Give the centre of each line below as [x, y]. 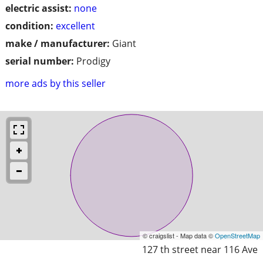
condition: [29, 26]
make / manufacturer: [58, 43]
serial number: [40, 61]
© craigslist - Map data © [179, 235]
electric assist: [38, 8]
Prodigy [93, 61]
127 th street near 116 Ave [200, 249]
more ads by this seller [55, 83]
